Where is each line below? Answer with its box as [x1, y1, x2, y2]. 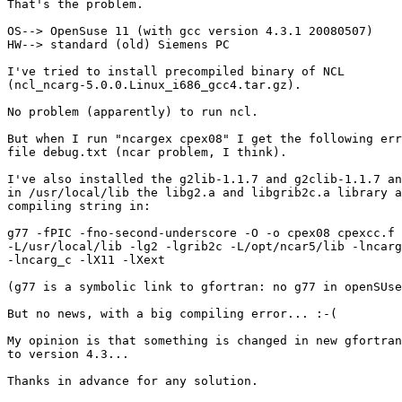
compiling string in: [7, 199, 151, 214]
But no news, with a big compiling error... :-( [7, 307, 337, 321]
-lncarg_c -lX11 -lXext [7, 253, 165, 267]
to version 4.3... [7, 347, 129, 362]
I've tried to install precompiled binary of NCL [7, 65, 345, 79]
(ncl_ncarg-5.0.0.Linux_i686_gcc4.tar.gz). [7, 78, 301, 92]
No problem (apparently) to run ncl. [7, 105, 258, 119]
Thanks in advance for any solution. [7, 374, 258, 389]
